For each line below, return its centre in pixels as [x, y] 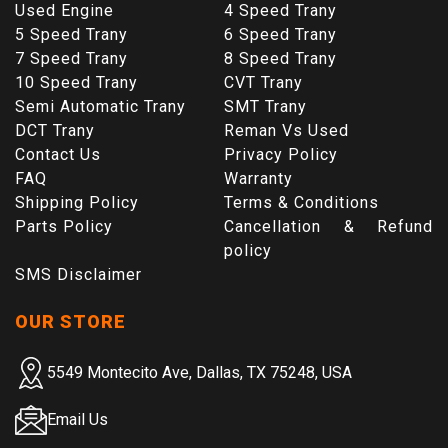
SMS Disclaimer [78, 274]
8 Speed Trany [280, 58]
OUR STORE [70, 321]
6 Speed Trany [280, 34]
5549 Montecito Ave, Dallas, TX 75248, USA [199, 372]
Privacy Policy [281, 154]
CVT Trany [263, 82]
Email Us [77, 419]
